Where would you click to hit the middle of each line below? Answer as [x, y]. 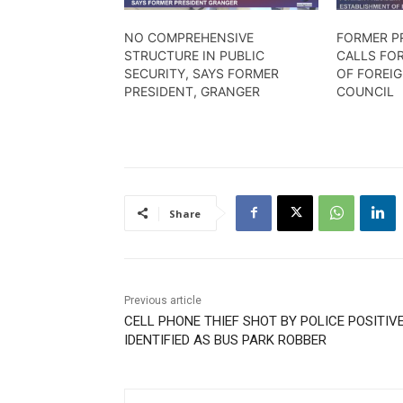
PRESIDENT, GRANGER [192, 91]
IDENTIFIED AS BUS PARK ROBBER [225, 340]
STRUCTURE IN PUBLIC [194, 55]
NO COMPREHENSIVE [189, 37]
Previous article [163, 300]
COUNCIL [366, 91]
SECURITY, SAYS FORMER [201, 73]
